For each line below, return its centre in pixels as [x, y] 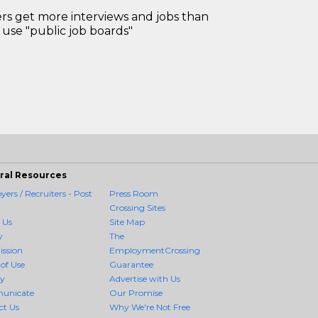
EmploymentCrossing [155, 250]
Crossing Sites [138, 208]
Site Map [127, 222]
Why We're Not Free [150, 307]
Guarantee [132, 264]
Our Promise [136, 293]
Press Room [134, 193]
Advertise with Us [145, 279]
